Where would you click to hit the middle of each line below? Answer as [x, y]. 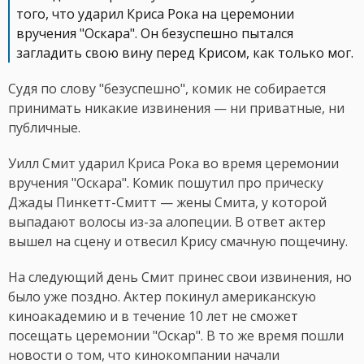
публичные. [44, 128]
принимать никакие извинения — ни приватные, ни [176, 108]
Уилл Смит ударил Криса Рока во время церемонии [173, 164]
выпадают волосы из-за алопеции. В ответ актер [167, 222]
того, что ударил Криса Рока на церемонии [155, 14]
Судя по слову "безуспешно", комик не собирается [167, 89]
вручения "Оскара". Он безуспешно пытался [155, 34]
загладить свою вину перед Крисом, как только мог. [185, 53]
